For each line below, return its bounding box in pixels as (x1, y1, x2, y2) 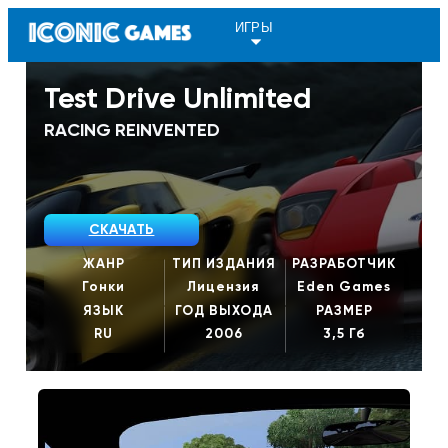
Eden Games (297, 278, 392, 296)
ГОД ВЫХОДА (174, 301, 273, 319)
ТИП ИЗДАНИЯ (171, 254, 276, 272)
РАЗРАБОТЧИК (292, 254, 397, 272)
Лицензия (187, 278, 261, 296)
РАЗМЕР (315, 301, 373, 319)
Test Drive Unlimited (43, 79, 311, 116)
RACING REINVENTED (43, 118, 220, 141)
